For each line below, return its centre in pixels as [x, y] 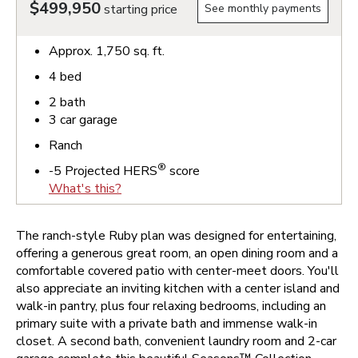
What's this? [85, 189]
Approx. [72, 51]
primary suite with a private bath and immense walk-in [167, 324]
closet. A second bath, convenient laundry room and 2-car [176, 341]
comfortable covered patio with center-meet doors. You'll [177, 271]
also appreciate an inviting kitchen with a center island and [178, 288]
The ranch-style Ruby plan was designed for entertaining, [176, 236]
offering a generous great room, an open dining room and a [177, 253]
